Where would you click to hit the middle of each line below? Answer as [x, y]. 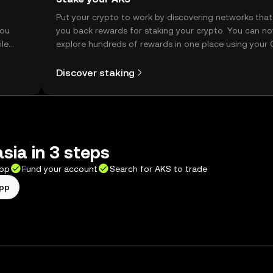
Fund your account [60, 169]
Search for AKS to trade [158, 169]
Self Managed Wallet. [99, 57]
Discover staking [95, 73]
